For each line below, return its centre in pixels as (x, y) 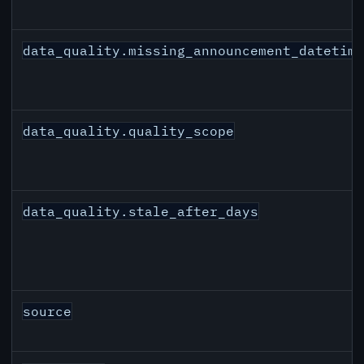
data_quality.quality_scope (129, 131)
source (48, 312)
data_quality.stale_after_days (141, 212)
